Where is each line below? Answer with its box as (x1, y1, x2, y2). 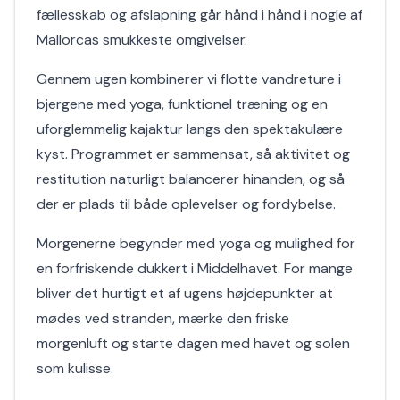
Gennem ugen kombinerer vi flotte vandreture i (37, 70, 341, 88)
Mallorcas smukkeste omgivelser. (37, 30, 247, 49)
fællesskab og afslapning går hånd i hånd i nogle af (37, 5, 362, 24)
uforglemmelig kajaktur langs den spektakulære (37, 120, 343, 138)
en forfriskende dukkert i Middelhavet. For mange (37, 259, 353, 278)
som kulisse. (37, 359, 113, 378)
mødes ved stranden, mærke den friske (37, 309, 289, 328)
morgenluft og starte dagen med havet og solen (37, 334, 350, 353)
